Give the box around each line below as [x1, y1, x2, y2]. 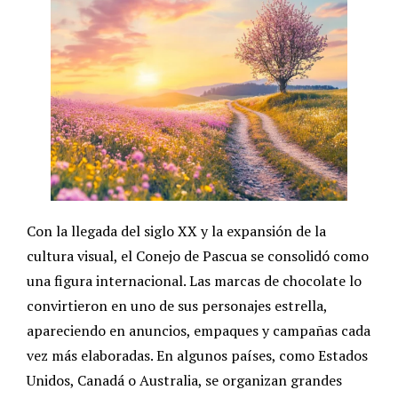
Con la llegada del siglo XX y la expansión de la [27, 221, 326, 242]
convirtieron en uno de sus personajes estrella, [27, 296, 327, 316]
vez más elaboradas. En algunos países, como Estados [27, 346, 368, 366]
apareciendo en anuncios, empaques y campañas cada [27, 321, 370, 341]
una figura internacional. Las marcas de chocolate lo [27, 271, 362, 291]
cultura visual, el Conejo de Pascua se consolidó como [27, 246, 369, 267]
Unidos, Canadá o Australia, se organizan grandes [27, 370, 342, 391]
